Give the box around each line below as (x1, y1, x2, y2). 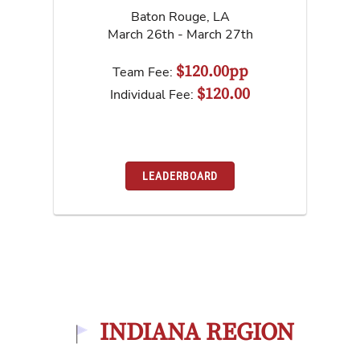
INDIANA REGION (100, 317, 294, 348)
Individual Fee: (110, 85, 197, 104)
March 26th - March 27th (107, 25, 253, 43)
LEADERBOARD (142, 170, 218, 183)
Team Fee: (112, 63, 176, 81)
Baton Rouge (130, 7, 207, 26)
